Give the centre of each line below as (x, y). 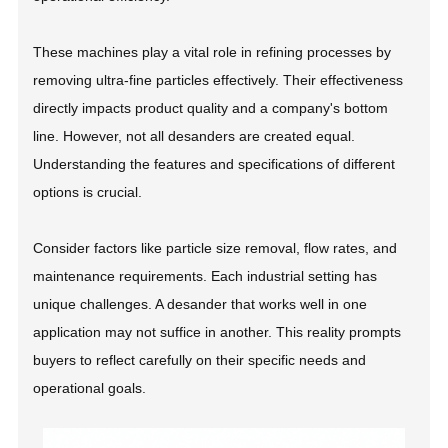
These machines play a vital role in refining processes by (212, 52)
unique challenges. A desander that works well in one (200, 304)
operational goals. (90, 388)
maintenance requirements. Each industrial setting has (205, 276)
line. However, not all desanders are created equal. (194, 136)
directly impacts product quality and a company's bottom (211, 108)
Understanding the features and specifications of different (214, 164)
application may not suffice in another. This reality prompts (217, 332)
